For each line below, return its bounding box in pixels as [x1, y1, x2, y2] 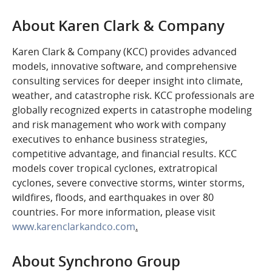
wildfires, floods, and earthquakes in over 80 [12, 191, 214, 204]
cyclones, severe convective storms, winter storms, [12, 176, 245, 189]
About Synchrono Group [12, 251, 180, 271]
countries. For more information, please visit [12, 205, 216, 219]
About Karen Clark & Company [12, 16, 225, 35]
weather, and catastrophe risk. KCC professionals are [12, 89, 254, 102]
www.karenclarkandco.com [12, 220, 135, 233]
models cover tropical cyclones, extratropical [12, 161, 217, 175]
